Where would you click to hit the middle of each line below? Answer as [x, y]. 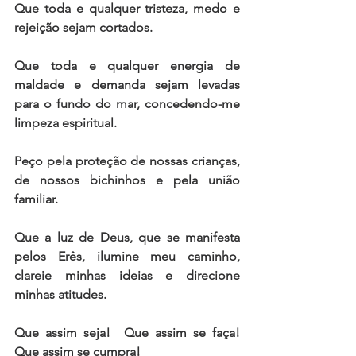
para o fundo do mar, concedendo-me [127, 104]
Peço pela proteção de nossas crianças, [127, 161]
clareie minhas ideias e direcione [127, 276]
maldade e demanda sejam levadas [127, 85]
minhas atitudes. [65, 295]
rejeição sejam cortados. [85, 28]
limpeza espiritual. [70, 123]
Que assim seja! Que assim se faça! [127, 333]
